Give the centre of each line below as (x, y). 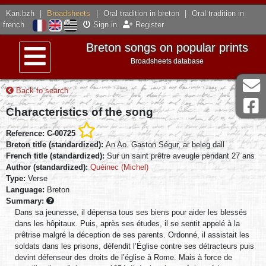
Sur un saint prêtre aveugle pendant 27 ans (181, 156)
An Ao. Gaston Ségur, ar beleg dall (165, 144)
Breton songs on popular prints (167, 47)
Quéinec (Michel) (119, 167)
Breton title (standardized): (56, 144)
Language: (26, 189)
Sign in (104, 25)
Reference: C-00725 (41, 133)
